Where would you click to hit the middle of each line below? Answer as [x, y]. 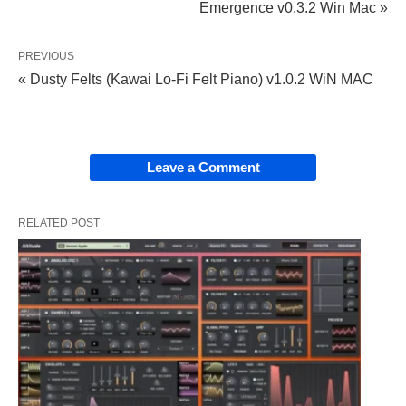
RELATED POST [59, 222]
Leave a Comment [203, 167]
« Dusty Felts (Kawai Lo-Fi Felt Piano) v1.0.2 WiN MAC [196, 79]
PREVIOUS [46, 56]
